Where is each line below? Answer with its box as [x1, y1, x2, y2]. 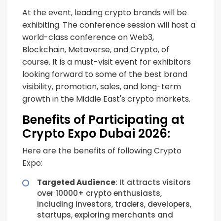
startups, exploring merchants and [37, 210, 173, 220]
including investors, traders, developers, [37, 199, 191, 209]
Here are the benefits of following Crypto [22, 145, 182, 156]
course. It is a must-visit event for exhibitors [22, 56, 191, 68]
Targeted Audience [37, 177, 115, 187]
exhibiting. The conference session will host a [22, 19, 195, 31]
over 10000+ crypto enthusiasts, [37, 188, 162, 198]
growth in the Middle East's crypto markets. [22, 93, 190, 105]
